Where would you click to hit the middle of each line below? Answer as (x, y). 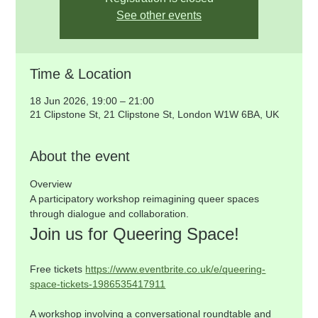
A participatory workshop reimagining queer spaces (146, 199)
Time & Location (81, 74)
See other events (159, 15)
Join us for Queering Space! (135, 234)
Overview (51, 184)
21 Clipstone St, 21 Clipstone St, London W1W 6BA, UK (155, 114)
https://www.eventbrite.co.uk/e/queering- (176, 269)
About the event (80, 156)
